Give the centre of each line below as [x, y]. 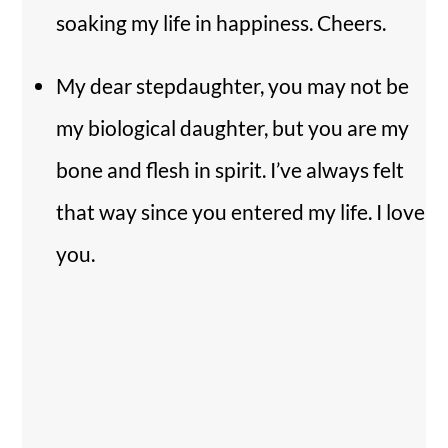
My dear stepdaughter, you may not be [232, 85]
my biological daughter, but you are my [232, 127]
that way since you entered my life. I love [240, 211]
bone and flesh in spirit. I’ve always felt [230, 169]
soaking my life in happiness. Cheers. [221, 22]
